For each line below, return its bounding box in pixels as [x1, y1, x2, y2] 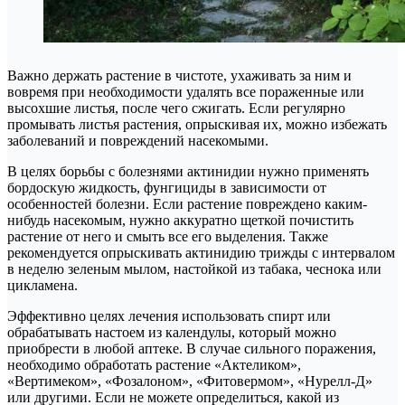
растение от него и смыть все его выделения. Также [7, 228, 328, 244]
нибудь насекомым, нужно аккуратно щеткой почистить [7, 212, 353, 228]
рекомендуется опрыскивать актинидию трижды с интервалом [7, 244, 395, 260]
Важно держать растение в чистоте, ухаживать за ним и [7, 67, 352, 83]
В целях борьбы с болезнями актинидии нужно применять [7, 163, 369, 179]
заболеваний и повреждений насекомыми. [7, 132, 268, 148]
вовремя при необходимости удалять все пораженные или [7, 83, 364, 99]
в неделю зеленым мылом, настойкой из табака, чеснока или [7, 260, 381, 277]
